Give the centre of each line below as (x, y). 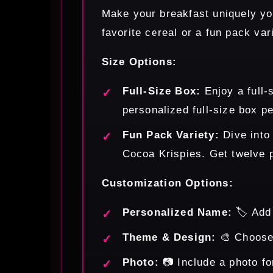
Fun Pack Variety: (171, 135)
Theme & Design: (169, 237)
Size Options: (139, 62)
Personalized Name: (177, 212)
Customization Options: (167, 183)
